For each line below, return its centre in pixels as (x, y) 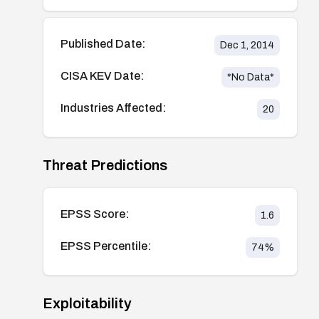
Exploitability (87, 303)
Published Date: (103, 43)
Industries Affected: (113, 108)
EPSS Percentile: (106, 246)
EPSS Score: (95, 214)
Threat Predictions (105, 165)
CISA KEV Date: (102, 75)
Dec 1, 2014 (247, 45)
